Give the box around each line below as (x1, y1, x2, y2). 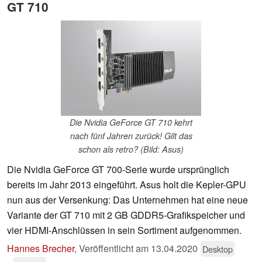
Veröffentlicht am (79, 242, 151, 256)
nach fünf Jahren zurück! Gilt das (70, 130, 192, 142)
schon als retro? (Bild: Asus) (78, 143, 184, 156)
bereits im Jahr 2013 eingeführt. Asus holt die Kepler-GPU (7, 178, 246, 192)
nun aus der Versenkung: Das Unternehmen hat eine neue (7, 193, 248, 207)
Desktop (202, 243, 233, 256)
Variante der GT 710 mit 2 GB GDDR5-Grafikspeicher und (7, 208, 245, 222)
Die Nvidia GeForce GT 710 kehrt (70, 116, 192, 129)
